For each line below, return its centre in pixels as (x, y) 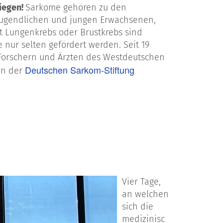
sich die (138, 207)
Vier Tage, (141, 182)
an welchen (145, 194)
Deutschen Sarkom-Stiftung (80, 70)
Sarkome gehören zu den (76, 7)
